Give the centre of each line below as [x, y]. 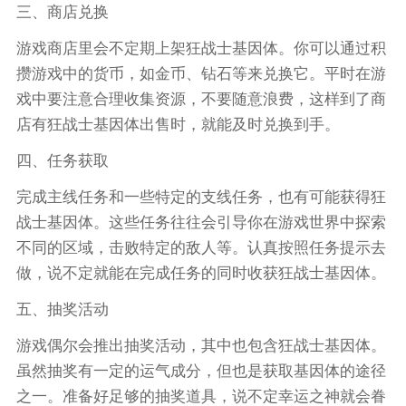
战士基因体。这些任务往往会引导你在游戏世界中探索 [201, 222]
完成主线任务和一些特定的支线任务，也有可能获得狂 [201, 197]
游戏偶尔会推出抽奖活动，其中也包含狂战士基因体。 [201, 345]
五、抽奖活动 [62, 309]
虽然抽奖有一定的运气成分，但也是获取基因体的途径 [201, 371]
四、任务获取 [62, 161]
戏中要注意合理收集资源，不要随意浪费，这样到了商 [201, 100]
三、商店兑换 [62, 13]
